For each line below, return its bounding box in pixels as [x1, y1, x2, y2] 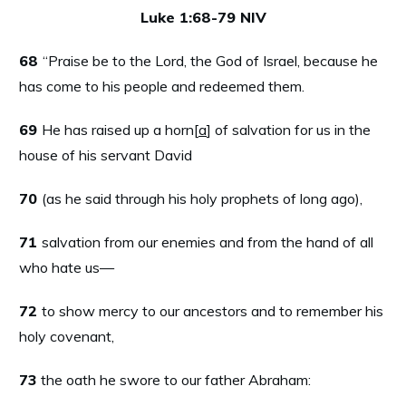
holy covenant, [19, 326, 114, 345]
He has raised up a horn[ [42, 120, 198, 139]
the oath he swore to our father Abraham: [41, 370, 311, 389]
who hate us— [19, 257, 114, 276]
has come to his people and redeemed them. [19, 76, 304, 95]
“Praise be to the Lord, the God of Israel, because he [43, 51, 378, 70]
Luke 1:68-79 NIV [140, 7, 266, 26]
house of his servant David [19, 145, 192, 164]
